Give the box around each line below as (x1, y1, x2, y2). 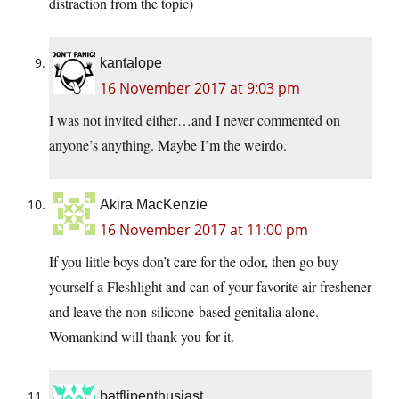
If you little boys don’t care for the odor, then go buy (49, 252, 338, 272)
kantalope (100, 55, 162, 71)
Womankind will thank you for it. (49, 327, 234, 346)
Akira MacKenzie (100, 197, 208, 213)
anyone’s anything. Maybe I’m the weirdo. (49, 135, 287, 155)
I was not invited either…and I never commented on (49, 110, 340, 130)
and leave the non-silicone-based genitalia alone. (49, 302, 319, 322)
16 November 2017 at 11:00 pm (100, 220, 308, 240)
